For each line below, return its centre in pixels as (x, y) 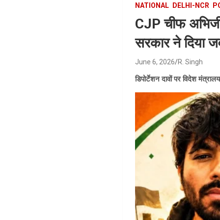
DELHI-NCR (191, 5)
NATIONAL (152, 5)
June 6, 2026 (155, 62)
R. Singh (191, 62)
